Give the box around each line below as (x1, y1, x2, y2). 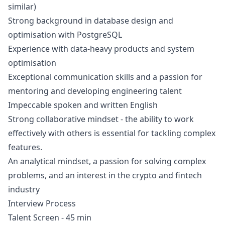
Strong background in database (8, 15, 131, 26)
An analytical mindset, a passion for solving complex (8, 156, 206, 167)
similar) (8, 1, 36, 12)
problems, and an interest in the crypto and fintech (8, 170, 202, 181)
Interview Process (8, 198, 76, 209)
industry (8, 184, 40, 195)
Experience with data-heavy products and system (8, 43, 194, 54)
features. (8, 142, 42, 153)
